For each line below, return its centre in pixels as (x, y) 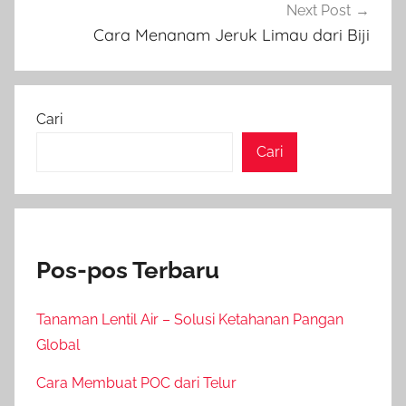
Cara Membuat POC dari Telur (136, 383)
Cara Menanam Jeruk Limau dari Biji (232, 34)
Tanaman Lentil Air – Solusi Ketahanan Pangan (190, 320)
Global (58, 345)
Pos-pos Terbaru (128, 271)
